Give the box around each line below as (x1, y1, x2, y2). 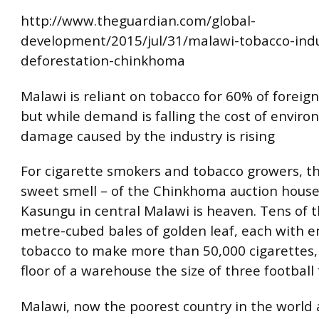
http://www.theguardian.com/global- (21, 11, 256, 31)
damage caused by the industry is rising (21, 126, 275, 145)
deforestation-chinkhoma (21, 51, 185, 70)
